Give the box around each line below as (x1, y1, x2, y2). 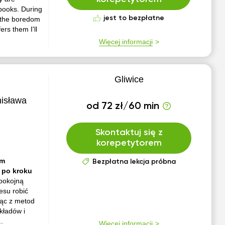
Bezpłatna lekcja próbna (92, 158, 176, 165)
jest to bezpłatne (103, 15, 165, 22)
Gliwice (114, 74, 144, 84)
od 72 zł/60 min (86, 101, 160, 111)
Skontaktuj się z (95, 128, 163, 137)
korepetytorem (96, 139, 162, 148)
